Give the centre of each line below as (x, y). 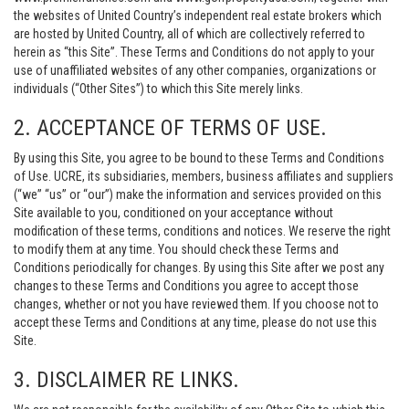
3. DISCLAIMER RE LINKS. (126, 380)
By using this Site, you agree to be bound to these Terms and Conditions (199, 158)
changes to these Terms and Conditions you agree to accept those (186, 286)
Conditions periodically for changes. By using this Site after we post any (199, 267)
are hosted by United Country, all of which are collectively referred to (189, 34)
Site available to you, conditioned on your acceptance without (173, 213)
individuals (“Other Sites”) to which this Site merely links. (158, 89)
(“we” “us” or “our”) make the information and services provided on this (198, 194)
